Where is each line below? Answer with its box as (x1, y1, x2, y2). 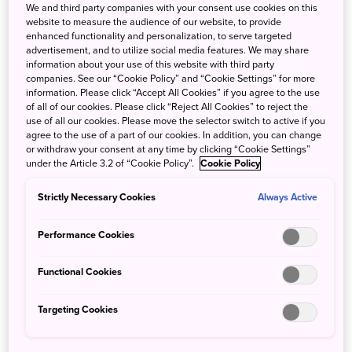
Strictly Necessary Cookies (38, 190, 156, 203)
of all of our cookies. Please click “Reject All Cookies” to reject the (26, 100, 309, 113)
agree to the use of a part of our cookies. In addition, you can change (26, 128, 322, 141)
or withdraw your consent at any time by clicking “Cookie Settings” (26, 142, 311, 156)
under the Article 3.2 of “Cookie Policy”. (26, 156, 197, 170)
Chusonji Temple (85, 321, 178, 338)
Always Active (258, 191, 318, 203)
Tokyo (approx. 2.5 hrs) (48, 295, 171, 312)
